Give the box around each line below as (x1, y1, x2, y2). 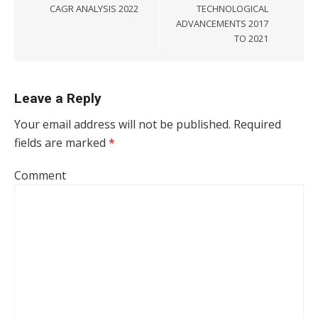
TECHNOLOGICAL (197, 2, 268, 15)
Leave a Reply (14, 90, 102, 106)
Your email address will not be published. (14, 116, 231, 132)
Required (231, 116, 281, 132)
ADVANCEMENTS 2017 (176, 17, 268, 30)
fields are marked (14, 135, 109, 150)
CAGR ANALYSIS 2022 (50, 2, 138, 15)
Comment (14, 168, 66, 183)
